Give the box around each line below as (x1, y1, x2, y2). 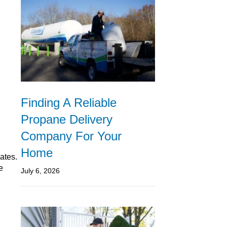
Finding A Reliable (21, 95, 117, 109)
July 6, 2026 (21, 166, 60, 175)
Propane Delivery (21, 112, 112, 126)
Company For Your (21, 129, 122, 143)
